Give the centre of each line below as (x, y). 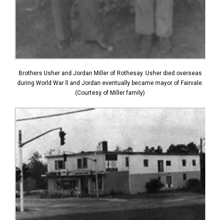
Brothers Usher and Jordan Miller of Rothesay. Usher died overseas (110, 73)
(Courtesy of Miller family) (110, 93)
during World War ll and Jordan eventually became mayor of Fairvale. (110, 83)
